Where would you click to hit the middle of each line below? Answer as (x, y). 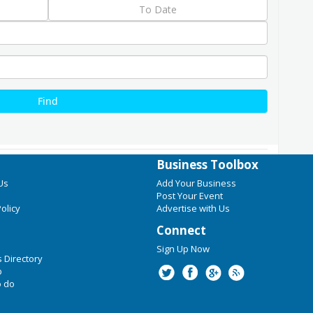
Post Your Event (190, 196)
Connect (181, 230)
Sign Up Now (183, 249)
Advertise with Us (193, 208)
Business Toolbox (208, 165)
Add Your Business (196, 183)
